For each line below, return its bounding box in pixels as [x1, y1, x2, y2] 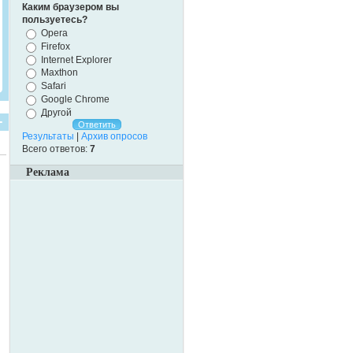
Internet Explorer [41, 54, 112, 65]
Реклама [26, 165, 69, 178]
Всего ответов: [22, 143, 90, 154]
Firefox [41, 40, 70, 52]
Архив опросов [81, 130, 147, 142]
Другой [41, 106, 72, 118]
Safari [41, 80, 66, 92]
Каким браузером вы [22, 2, 119, 13]
